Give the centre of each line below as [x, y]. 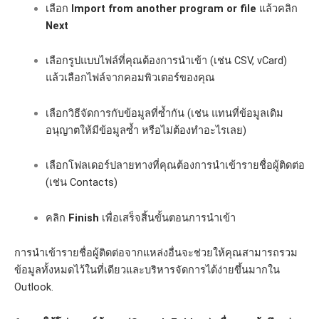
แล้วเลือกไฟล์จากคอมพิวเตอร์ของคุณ [130, 78]
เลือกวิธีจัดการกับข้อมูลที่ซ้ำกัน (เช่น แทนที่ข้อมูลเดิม [164, 113]
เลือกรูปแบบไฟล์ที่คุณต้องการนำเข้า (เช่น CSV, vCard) [166, 61]
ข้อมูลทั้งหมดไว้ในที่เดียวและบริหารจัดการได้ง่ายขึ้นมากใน [147, 270]
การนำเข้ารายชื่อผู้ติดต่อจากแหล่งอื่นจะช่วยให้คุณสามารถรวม [156, 253]
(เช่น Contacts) [81, 183]
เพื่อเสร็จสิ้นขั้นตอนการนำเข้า [167, 218]
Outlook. [34, 287]
